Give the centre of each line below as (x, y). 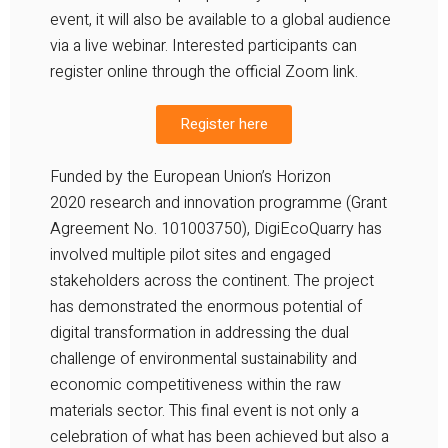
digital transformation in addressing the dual (199, 332)
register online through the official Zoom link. (204, 71)
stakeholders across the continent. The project (212, 280)
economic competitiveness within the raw (195, 384)
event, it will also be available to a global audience (220, 19)
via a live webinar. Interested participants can (203, 45)
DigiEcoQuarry (304, 228)
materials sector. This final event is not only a (204, 410)
